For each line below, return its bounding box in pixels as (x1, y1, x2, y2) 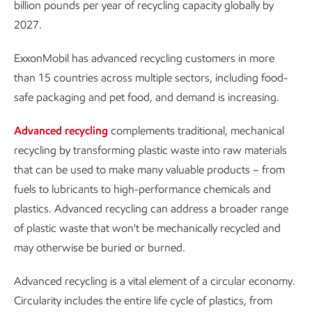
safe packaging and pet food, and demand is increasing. (14, 91, 279, 104)
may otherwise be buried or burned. (14, 241, 185, 254)
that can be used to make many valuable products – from (14, 163, 285, 176)
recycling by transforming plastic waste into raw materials (14, 143, 287, 157)
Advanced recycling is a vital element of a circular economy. (14, 274, 295, 288)
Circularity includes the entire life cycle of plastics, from (14, 294, 272, 307)
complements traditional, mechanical (108, 124, 284, 137)
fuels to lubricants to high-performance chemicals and (14, 182, 271, 196)
